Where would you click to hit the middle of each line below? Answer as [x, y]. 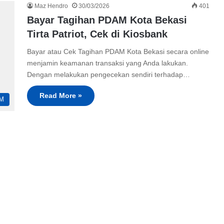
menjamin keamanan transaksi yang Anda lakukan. [107, 63]
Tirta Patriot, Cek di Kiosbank [97, 34]
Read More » [61, 95]
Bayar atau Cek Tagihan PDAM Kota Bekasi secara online [118, 51]
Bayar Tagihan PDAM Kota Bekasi [107, 20]
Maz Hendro [51, 6]
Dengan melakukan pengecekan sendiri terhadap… [108, 74]
